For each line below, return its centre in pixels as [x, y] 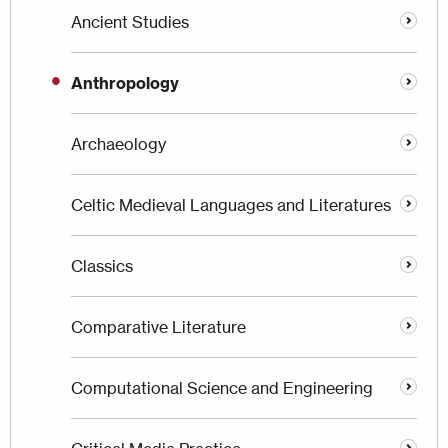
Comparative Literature [158, 327]
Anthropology [125, 83]
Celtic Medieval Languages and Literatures [231, 205]
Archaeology [118, 144]
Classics [102, 266]
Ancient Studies [130, 22]
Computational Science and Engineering [222, 388]
